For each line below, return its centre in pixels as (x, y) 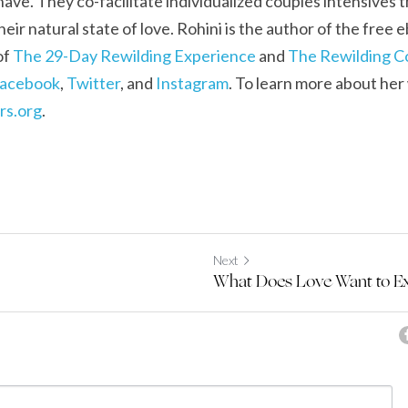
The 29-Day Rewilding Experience (134, 55)
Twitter (93, 82)
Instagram (192, 82)
